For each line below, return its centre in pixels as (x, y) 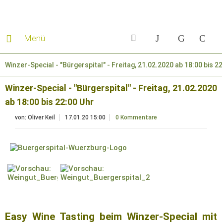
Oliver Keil (41, 118)
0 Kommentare (136, 118)
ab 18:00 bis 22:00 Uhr (49, 102)
